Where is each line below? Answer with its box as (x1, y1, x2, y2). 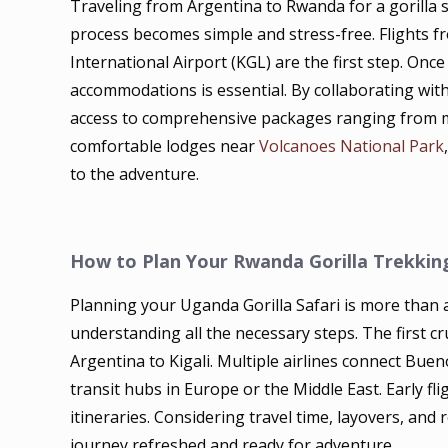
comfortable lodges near (70, 135, 260, 157)
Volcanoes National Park (259, 135, 445, 157)
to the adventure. (70, 163, 200, 185)
